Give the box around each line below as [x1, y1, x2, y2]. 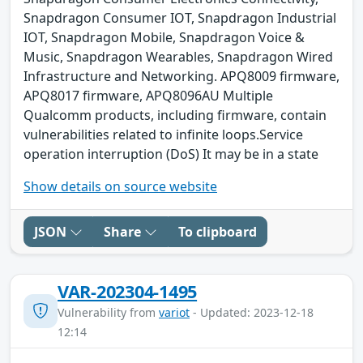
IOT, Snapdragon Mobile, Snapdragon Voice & [23, 28, 305, 46]
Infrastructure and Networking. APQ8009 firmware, [23, 66, 340, 85]
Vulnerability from [58, 304, 159, 320]
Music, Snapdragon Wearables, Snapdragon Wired [23, 47, 333, 66]
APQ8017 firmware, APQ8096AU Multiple [23, 86, 273, 105]
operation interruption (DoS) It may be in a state [23, 144, 318, 163]
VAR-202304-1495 [58, 279, 198, 303]
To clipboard [178, 222, 257, 241]
